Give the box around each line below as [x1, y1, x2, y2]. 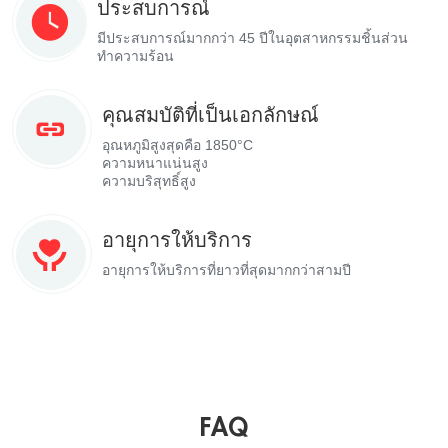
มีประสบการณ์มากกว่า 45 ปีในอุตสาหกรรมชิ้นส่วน [97, 29, 408, 46]
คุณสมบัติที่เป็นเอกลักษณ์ [102, 105, 319, 126]
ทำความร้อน [97, 47, 174, 64]
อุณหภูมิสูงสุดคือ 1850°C [102, 136, 253, 153]
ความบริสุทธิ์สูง [102, 172, 196, 189]
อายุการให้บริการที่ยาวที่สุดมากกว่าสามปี [102, 261, 351, 278]
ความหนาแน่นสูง [102, 154, 208, 171]
